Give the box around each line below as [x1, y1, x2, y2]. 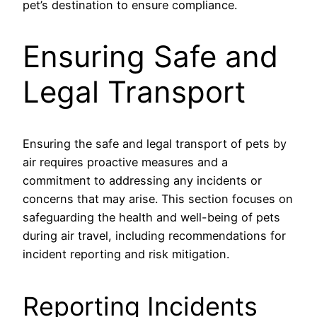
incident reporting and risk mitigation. [23, 246, 229, 261]
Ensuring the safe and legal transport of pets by [23, 136, 287, 151]
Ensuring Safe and [23, 38, 278, 75]
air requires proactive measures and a [23, 154, 228, 169]
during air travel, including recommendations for [23, 228, 286, 243]
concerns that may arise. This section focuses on [23, 191, 293, 206]
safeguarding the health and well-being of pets [23, 209, 280, 224]
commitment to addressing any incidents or [23, 173, 262, 188]
